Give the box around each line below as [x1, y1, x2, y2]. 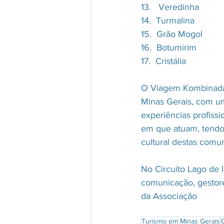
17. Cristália [141, 55, 186, 66]
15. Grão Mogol [141, 28, 202, 39]
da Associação [141, 190, 197, 201]
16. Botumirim [141, 42, 196, 52]
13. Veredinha [141, 1, 199, 12]
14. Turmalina [141, 15, 194, 25]
